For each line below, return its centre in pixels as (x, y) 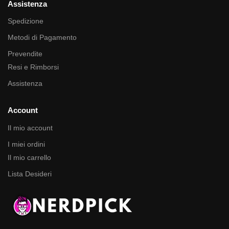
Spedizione (26, 21)
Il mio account (30, 128)
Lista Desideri (30, 174)
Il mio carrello (29, 157)
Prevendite (25, 54)
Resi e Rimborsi (33, 67)
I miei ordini (26, 144)
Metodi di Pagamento (42, 38)
